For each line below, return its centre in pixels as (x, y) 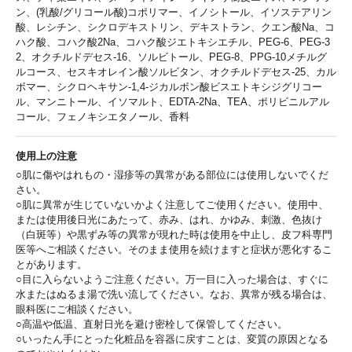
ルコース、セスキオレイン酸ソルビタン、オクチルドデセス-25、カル (176, 71)
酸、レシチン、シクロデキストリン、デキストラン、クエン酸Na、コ (175, 27)
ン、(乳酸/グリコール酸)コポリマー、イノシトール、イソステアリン (174, 12)
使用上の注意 (46, 156)
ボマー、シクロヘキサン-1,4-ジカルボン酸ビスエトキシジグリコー (169, 86)
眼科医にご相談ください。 (77, 309)
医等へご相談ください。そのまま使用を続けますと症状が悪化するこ (174, 249)
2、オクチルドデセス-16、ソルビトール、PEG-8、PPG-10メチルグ (171, 57)
